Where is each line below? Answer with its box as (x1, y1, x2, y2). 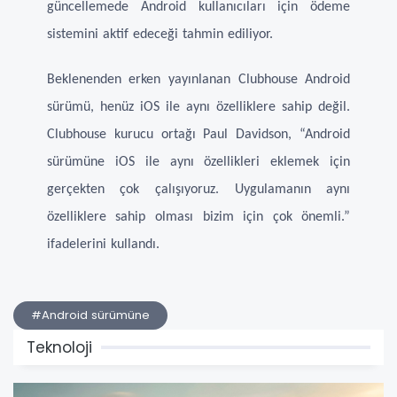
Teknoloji (27, 337, 92, 359)
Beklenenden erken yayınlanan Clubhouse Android (46, 73, 351, 88)
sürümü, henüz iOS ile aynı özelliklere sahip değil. (46, 100, 351, 115)
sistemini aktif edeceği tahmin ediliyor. (46, 27, 273, 43)
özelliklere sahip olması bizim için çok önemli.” (46, 210, 351, 225)
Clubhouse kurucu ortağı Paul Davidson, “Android (46, 128, 351, 143)
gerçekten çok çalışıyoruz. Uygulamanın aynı (46, 183, 351, 198)
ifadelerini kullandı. (46, 237, 160, 253)
